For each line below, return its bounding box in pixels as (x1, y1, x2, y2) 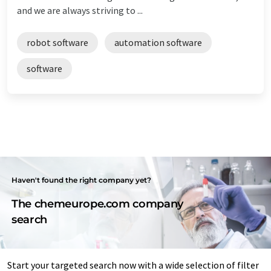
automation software (114, 36, 202, 48)
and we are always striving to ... (17, 4, 143, 16)
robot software (27, 36, 88, 48)
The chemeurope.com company (11, 197, 183, 211)
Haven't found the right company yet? (11, 175, 152, 184)
